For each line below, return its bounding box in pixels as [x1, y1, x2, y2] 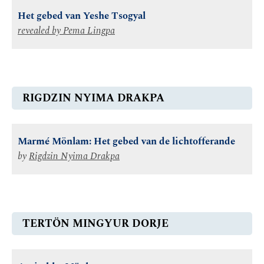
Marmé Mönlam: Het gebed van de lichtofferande [18, 134, 235, 149]
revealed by [18, 24, 63, 38]
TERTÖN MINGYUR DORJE [22, 216, 169, 232]
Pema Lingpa [63, 24, 115, 38]
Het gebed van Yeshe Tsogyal [18, 9, 146, 24]
